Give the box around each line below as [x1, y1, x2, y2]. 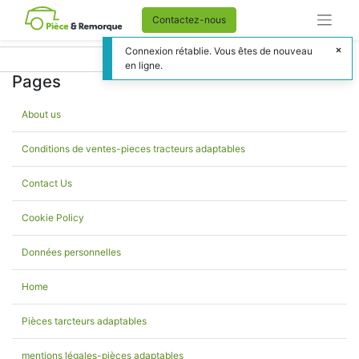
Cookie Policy [22, 212, 84, 224]
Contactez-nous [151, 14, 226, 26]
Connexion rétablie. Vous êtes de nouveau [125, 45, 313, 57]
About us [22, 108, 61, 120]
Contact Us [22, 177, 72, 189]
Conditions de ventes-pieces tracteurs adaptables [22, 143, 245, 155]
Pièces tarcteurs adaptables [22, 315, 147, 327]
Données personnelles [22, 246, 121, 258]
